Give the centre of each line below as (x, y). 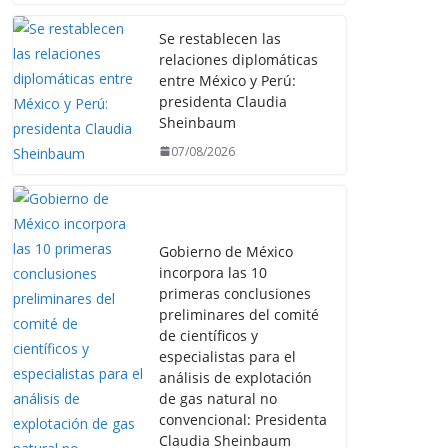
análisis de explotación (235, 378)
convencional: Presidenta (243, 420)
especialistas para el (227, 357)
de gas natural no (218, 399)
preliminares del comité (239, 315)
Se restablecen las (220, 38)
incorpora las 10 (213, 273)
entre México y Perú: (227, 80)
